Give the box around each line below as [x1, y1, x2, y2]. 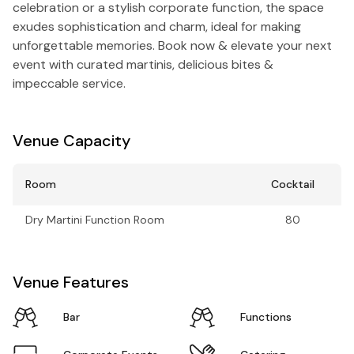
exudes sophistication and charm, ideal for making [13, 17, 301, 35]
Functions [240, 310, 292, 325]
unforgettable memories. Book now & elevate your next [13, 36, 332, 54]
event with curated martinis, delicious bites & [13, 55, 273, 73]
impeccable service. [13, 74, 126, 92]
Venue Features [13, 271, 129, 292]
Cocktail [271, 176, 314, 191]
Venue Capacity [13, 130, 130, 151]
